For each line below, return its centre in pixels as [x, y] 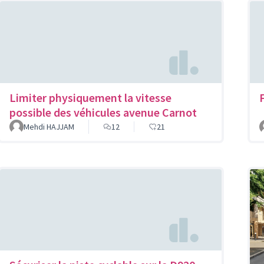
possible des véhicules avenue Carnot [103, 112]
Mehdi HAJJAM [49, 126]
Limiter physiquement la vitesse [90, 97]
